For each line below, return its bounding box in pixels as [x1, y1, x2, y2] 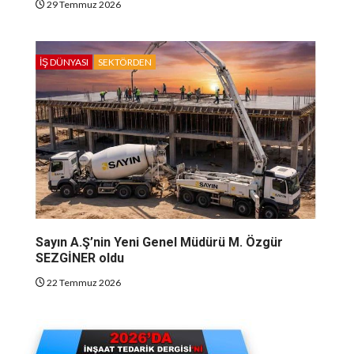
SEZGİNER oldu [36, 250, 124, 266]
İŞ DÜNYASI [40, 56, 88, 69]
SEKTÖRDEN [98, 56, 152, 69]
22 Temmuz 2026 [45, 277, 121, 289]
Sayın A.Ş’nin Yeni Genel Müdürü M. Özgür [36, 235, 283, 250]
